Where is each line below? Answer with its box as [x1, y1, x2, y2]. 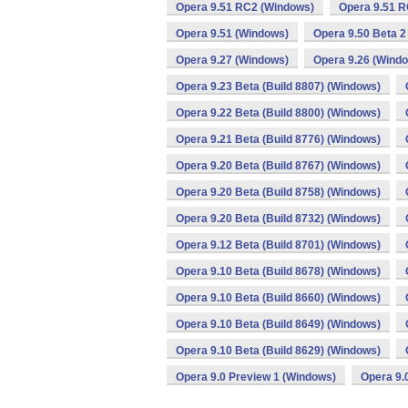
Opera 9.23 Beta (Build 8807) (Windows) [176, 80, 381, 93]
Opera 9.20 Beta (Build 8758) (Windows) [176, 186, 381, 199]
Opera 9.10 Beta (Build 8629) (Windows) [176, 344, 381, 357]
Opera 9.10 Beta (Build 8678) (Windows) [176, 265, 381, 278]
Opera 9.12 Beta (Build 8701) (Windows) [176, 239, 381, 251]
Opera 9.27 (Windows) [176, 54, 289, 66]
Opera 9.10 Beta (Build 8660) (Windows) [176, 291, 381, 304]
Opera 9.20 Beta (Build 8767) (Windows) [176, 159, 381, 172]
